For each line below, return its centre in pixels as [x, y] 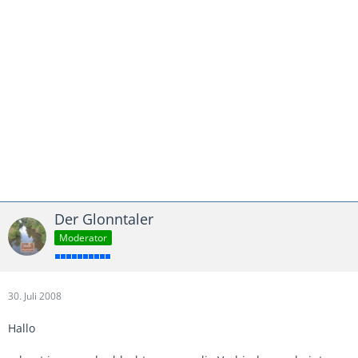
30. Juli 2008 [35, 296]
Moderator [83, 237]
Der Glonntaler [104, 219]
